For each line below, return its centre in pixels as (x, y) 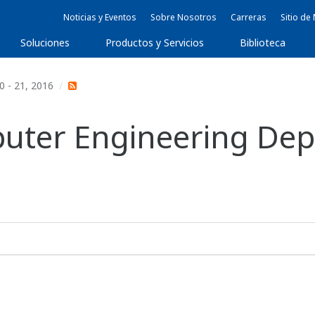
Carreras (249, 17)
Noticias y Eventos (100, 17)
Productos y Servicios (155, 43)
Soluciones (45, 43)
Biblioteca (263, 43)
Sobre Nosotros (184, 17)
